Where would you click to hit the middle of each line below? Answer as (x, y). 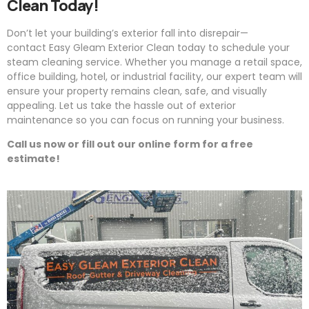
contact (28, 47)
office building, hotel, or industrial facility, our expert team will (154, 76)
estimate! (33, 159)
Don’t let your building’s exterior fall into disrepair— (128, 33)
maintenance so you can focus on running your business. (146, 120)
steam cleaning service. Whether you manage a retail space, (154, 62)
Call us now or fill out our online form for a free (130, 144)
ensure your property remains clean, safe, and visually (137, 91)
